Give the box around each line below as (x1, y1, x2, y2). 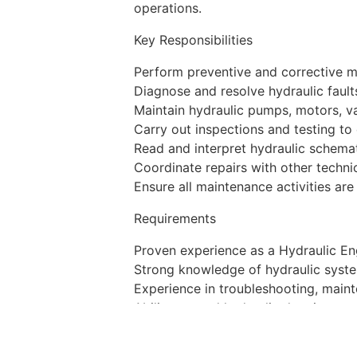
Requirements (134, 210, 216, 226)
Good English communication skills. (134, 319, 347, 335)
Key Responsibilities (134, 32, 253, 48)
